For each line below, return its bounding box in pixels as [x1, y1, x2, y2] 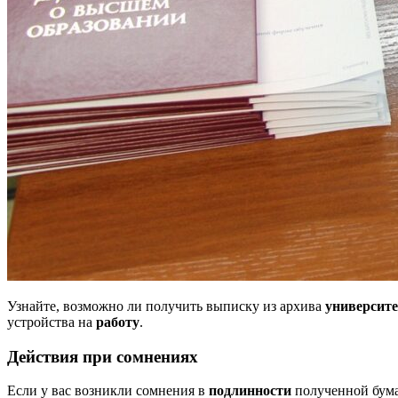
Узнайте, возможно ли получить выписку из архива [7, 298, 325, 314]
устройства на [7, 314, 96, 330]
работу [96, 314, 139, 330]
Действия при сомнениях [7, 346, 198, 366]
